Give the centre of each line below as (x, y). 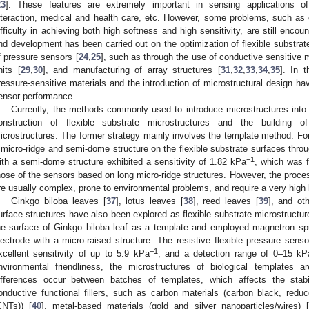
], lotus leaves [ (149, 201)
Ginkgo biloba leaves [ (59, 201)
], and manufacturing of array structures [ (131, 70)
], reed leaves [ (226, 201)
